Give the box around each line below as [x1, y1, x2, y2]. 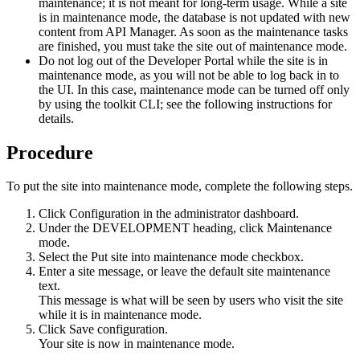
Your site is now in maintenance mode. [39, 337, 235, 351]
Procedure [6, 141, 93, 163]
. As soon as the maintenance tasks [174, 24, 348, 39]
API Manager [105, 24, 174, 39]
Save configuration [69, 322, 165, 337]
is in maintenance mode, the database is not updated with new [39, 10, 350, 24]
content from [39, 24, 105, 39]
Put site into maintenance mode [91, 250, 248, 264]
